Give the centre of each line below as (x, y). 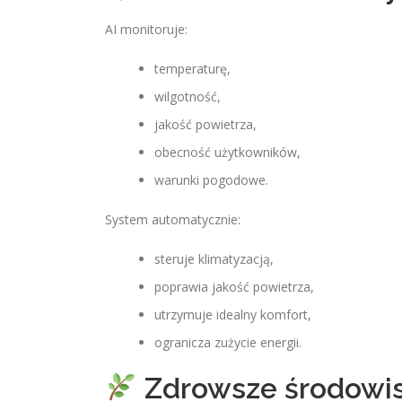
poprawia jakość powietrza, (234, 287)
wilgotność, (188, 96)
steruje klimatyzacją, (214, 259)
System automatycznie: (173, 219)
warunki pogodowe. (211, 180)
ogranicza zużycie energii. (228, 342)
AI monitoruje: (146, 29)
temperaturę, (192, 69)
